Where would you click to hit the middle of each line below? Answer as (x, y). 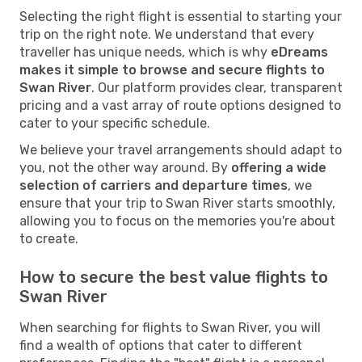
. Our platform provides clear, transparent (217, 87)
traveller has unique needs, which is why (145, 52)
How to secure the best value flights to (174, 277)
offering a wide (279, 167)
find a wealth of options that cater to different (161, 345)
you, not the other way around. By (125, 167)
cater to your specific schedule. (115, 123)
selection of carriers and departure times (154, 185)
